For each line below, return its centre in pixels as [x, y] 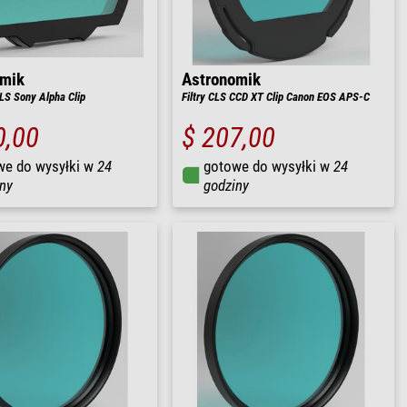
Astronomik [221, 79]
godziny [226, 185]
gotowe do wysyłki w [268, 166]
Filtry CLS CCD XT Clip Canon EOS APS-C [276, 96]
